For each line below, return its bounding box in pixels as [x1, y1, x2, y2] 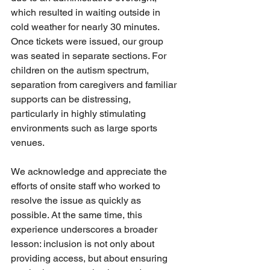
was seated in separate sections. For [11, 50, 169, 61]
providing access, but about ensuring [11, 253, 170, 264]
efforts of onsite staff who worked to [11, 180, 163, 192]
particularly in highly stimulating [11, 108, 148, 119]
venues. [11, 137, 45, 148]
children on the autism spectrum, [11, 64, 151, 76]
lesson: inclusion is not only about [11, 238, 157, 250]
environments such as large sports [11, 122, 160, 134]
